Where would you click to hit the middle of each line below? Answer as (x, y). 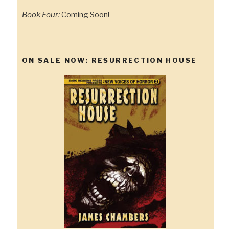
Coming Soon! (85, 15)
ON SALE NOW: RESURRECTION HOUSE (110, 60)
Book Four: (41, 15)
